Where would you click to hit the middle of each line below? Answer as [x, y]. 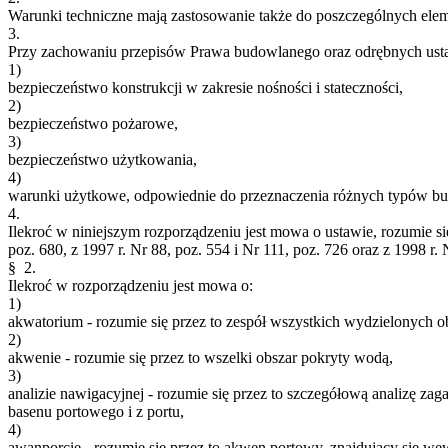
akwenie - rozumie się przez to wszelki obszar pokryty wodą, [200, 357]
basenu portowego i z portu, [96, 411]
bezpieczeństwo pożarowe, [93, 123]
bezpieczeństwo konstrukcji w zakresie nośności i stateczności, [205, 87]
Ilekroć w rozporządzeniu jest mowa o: [130, 285]
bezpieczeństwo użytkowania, [102, 159]
